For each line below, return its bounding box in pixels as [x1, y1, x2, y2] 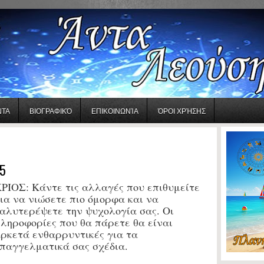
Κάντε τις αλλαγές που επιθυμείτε [29, 179, 200, 194]
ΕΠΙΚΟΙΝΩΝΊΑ [91, 105, 138, 115]
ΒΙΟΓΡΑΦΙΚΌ [29, 105, 72, 115]
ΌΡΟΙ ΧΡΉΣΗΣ [158, 105, 206, 115]
